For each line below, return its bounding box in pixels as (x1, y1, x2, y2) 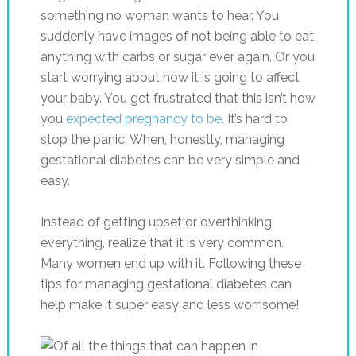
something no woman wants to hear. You (40, 7, 279, 23)
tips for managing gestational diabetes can (40, 276, 292, 292)
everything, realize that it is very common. (40, 234, 284, 250)
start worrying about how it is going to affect (40, 69, 300, 85)
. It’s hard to (221, 110, 288, 126)
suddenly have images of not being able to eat (40, 28, 314, 44)
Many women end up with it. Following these (40, 255, 301, 271)
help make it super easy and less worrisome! (40, 296, 299, 312)
